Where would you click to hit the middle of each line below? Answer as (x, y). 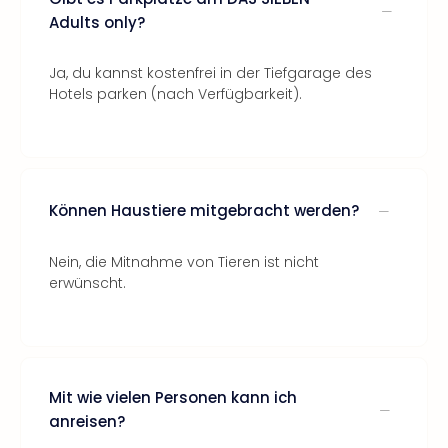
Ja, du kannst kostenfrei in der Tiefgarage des (210, 73)
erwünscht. (87, 283)
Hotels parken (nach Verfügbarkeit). (175, 94)
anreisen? (87, 421)
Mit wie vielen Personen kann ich (173, 397)
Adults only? (97, 22)
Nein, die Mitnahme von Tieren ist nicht (184, 262)
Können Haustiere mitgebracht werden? (204, 210)
